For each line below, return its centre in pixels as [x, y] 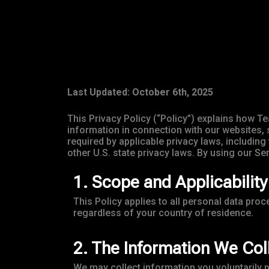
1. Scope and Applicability [170, 183]
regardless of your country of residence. [163, 213]
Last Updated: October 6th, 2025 [140, 92]
